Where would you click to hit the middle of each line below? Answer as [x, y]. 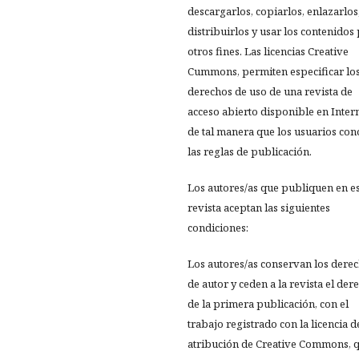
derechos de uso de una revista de [270, 91]
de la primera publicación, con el [268, 304]
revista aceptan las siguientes [259, 208]
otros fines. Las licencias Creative [268, 51]
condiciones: [218, 228]
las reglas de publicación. [250, 151]
